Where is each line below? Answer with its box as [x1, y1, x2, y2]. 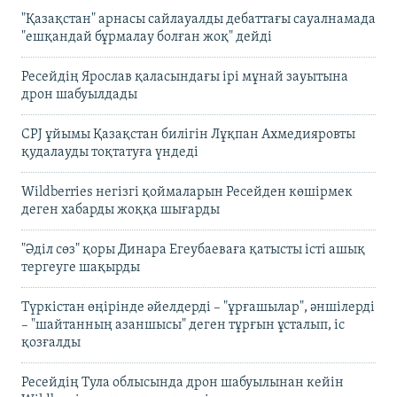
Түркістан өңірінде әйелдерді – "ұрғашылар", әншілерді [21, 300, 375, 315]
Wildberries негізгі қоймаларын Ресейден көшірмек [21, 185, 353, 200]
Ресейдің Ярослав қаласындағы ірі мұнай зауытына [21, 70, 348, 85]
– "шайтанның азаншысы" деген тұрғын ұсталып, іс [21, 318, 345, 333]
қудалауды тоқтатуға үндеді [21, 145, 198, 160]
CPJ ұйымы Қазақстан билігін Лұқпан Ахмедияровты [21, 128, 355, 143]
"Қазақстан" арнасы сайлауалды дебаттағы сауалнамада [21, 12, 376, 27]
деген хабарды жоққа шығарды [21, 203, 220, 218]
